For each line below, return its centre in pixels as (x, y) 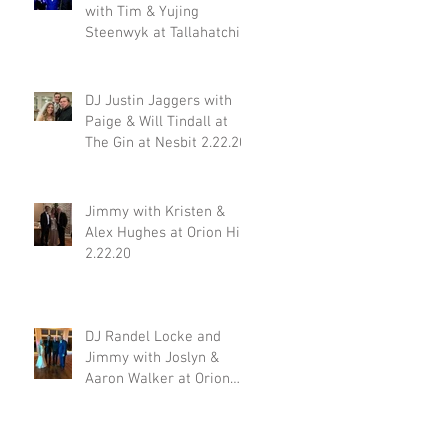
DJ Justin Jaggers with (158, 101)
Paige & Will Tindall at (156, 122)
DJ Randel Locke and (153, 337)
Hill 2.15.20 (121, 400)
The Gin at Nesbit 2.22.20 (166, 143)
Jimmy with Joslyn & (152, 358)
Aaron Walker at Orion (157, 379)
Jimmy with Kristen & (155, 212)
